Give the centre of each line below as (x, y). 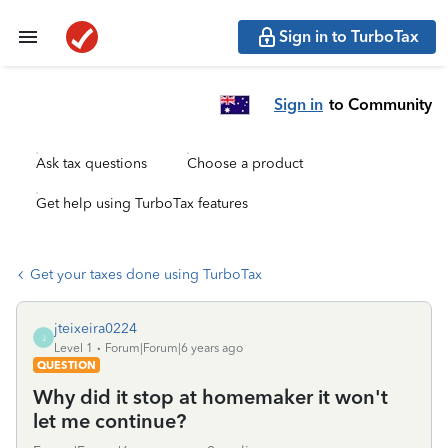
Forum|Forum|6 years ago (174, 348)
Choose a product (245, 163)
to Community (380, 104)
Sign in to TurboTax (349, 36)
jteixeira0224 (95, 328)
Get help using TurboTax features (142, 203)
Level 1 (73, 348)
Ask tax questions (91, 163)
